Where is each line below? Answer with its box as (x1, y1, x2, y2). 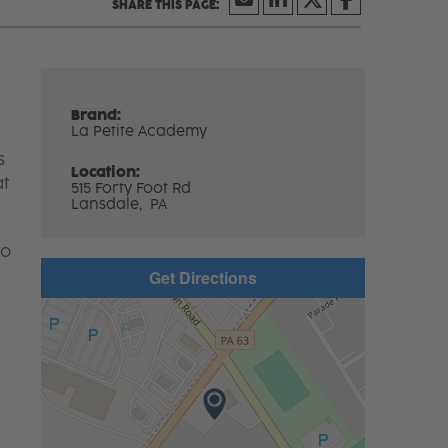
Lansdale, (71, 195, 147, 213)
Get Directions (148, 265, 257, 289)
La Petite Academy (71, 122, 208, 140)
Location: (71, 163, 141, 181)
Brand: (71, 106, 122, 124)
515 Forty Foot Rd (71, 179, 192, 197)
